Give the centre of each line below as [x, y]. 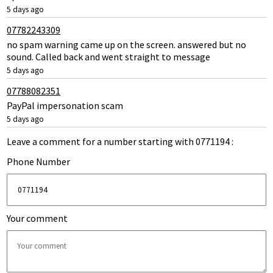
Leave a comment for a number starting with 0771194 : [120, 141]
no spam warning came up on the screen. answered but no [127, 44]
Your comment [37, 218]
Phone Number [39, 161]
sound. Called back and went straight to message [109, 56]
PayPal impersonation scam [65, 105]
